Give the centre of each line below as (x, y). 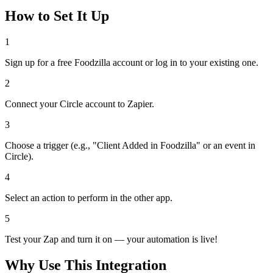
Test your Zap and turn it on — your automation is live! (111, 239)
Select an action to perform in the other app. (89, 198)
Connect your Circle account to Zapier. (80, 104)
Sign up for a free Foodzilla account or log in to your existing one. (132, 63)
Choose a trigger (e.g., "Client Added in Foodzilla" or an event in (130, 146)
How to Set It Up (57, 16)
